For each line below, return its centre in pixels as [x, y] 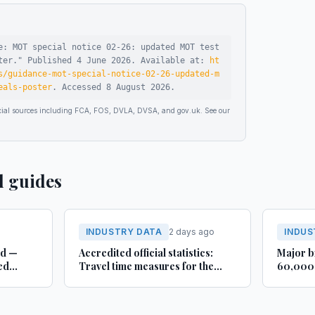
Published [50, 60]
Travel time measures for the [146, 266]
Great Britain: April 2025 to [141, 306]
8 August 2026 [138, 87]
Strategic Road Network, [137, 279]
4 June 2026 [104, 60]
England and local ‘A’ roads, [143, 293]
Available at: [175, 60]
